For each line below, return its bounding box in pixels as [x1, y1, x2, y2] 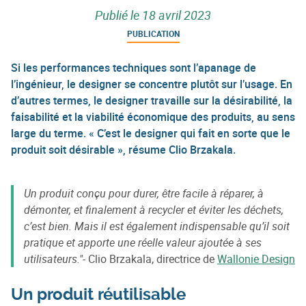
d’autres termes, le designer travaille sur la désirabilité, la [11, 93, 292, 109]
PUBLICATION [126, 28, 180, 40]
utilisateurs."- [24, 251, 88, 267]
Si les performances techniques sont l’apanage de [11, 60, 256, 76]
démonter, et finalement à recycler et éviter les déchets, [24, 202, 283, 218]
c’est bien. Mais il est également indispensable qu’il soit [24, 219, 290, 234]
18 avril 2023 [142, 7, 211, 24]
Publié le [95, 7, 139, 24]
